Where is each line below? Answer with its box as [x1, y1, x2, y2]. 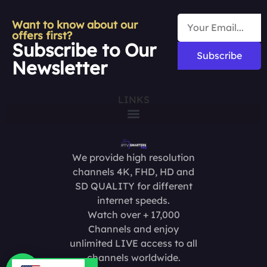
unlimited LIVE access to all [70, 237, 197, 249]
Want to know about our [12, 17, 138, 32]
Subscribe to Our [12, 38, 156, 61]
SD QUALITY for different [74, 179, 193, 192]
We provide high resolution [72, 151, 195, 163]
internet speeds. [97, 194, 170, 206]
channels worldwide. [86, 251, 181, 263]
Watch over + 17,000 [87, 208, 180, 221]
